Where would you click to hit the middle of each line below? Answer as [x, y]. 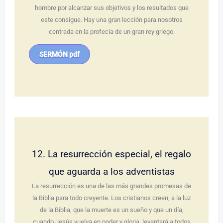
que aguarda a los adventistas [111, 172]
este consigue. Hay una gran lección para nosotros [111, 19]
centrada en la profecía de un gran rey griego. [111, 31]
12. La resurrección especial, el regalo [111, 154]
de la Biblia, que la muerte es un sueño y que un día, [111, 210]
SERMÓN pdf [59, 54]
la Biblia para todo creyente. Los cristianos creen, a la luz [111, 198]
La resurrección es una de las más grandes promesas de [111, 186]
